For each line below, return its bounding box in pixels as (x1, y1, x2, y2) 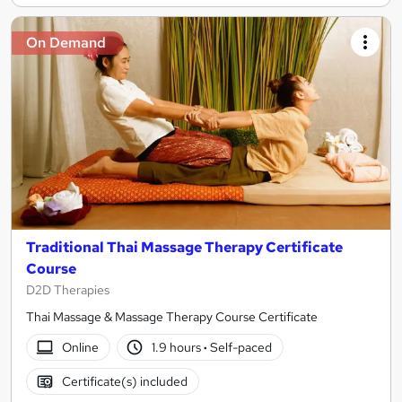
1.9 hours (152, 338, 205, 355)
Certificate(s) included (61, 372, 188, 389)
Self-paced (207, 338, 273, 355)
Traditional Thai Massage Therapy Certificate (26, 238, 343, 258)
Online (61, 338, 99, 355)
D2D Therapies (26, 282, 109, 299)
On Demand (26, 32, 106, 52)
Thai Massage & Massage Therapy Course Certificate (26, 309, 318, 326)
